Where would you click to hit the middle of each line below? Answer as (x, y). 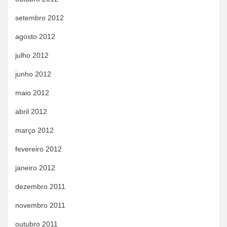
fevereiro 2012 (39, 149)
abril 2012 (31, 111)
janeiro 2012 (35, 168)
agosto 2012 (35, 36)
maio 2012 (32, 93)
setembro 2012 (40, 18)
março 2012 (34, 130)
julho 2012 (32, 55)
